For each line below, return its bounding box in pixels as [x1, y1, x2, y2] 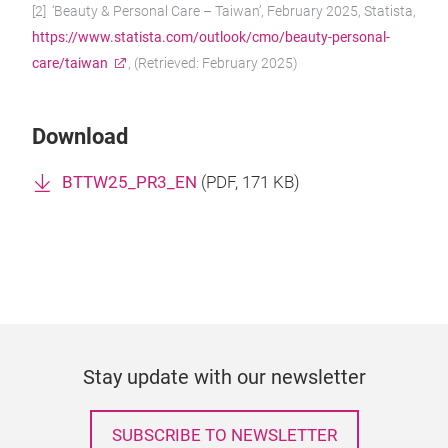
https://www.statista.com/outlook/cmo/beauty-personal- [32, 29, 390, 45]
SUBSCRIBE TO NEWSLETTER [111, 426, 337, 445]
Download [32, 124, 128, 149]
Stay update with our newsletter [82, 365, 366, 389]
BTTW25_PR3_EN [62, 173, 197, 192]
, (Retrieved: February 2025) [128, 55, 298, 71]
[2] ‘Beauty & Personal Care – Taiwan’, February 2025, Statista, [32, 3, 416, 19]
